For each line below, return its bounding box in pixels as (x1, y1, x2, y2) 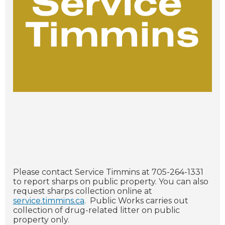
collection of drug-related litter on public (13, 205, 180, 215)
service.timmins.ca (13, 196, 84, 206)
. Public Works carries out (84, 196, 188, 206)
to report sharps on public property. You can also (13, 177, 208, 187)
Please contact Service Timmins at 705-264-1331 (13, 167, 203, 177)
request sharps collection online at (13, 186, 152, 196)
